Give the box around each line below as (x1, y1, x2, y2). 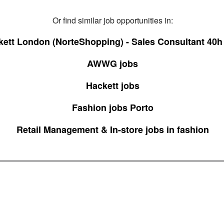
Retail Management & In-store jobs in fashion (16, 123, 209, 136)
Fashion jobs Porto (71, 101, 153, 114)
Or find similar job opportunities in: (52, 14, 173, 26)
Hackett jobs (85, 79, 139, 92)
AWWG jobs (87, 57, 138, 70)
